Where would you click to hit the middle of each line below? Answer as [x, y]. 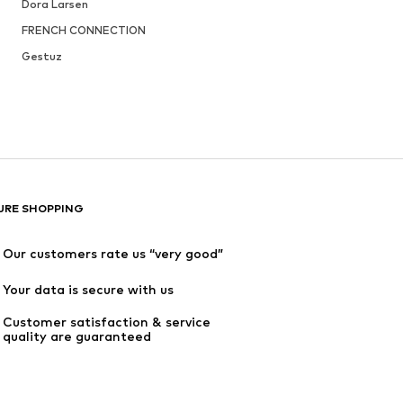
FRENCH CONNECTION [83, 31]
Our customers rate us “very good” [112, 254]
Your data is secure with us [88, 290]
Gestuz [41, 57]
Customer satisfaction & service [106, 322]
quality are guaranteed [76, 336]
